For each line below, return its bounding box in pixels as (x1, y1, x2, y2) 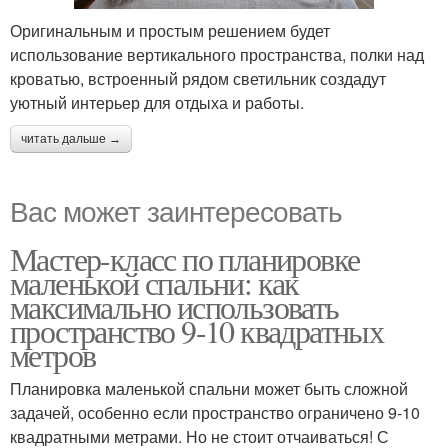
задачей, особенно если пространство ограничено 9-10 (10, 401, 420, 425)
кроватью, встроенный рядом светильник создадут (10, 67, 386, 91)
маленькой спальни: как (10, 261, 299, 305)
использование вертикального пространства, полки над (10, 43, 424, 67)
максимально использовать (10, 285, 339, 329)
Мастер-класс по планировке (10, 237, 360, 281)
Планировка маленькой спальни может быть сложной (10, 377, 408, 401)
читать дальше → (21, 132, 121, 147)
